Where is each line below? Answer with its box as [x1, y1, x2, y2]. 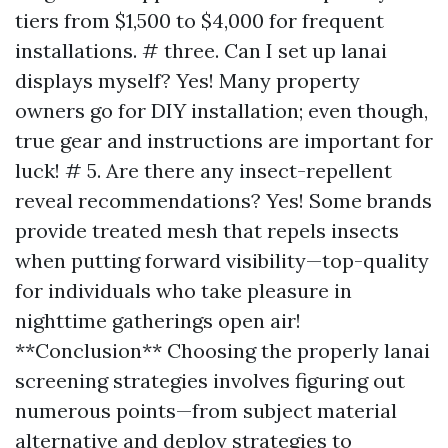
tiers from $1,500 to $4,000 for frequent [15, 8, 384, 33]
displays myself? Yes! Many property [15, 68, 360, 93]
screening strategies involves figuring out [15, 368, 405, 393]
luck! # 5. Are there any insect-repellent [15, 158, 392, 183]
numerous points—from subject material [15, 398, 397, 423]
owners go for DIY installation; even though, [15, 98, 428, 123]
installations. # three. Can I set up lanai [15, 38, 387, 63]
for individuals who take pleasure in [15, 278, 352, 303]
